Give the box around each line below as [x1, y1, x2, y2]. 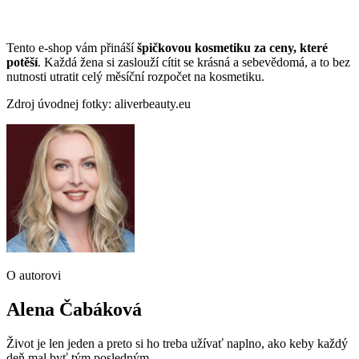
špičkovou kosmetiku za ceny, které [137, 40, 328, 54]
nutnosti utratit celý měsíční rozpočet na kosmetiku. [6, 69, 264, 83]
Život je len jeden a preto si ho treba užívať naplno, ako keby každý [6, 336, 348, 350]
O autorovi [6, 268, 61, 282]
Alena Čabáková [6, 298, 142, 320]
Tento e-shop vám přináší [6, 40, 137, 54]
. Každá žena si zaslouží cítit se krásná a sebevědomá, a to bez [38, 54, 350, 69]
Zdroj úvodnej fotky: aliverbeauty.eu [6, 96, 191, 111]
